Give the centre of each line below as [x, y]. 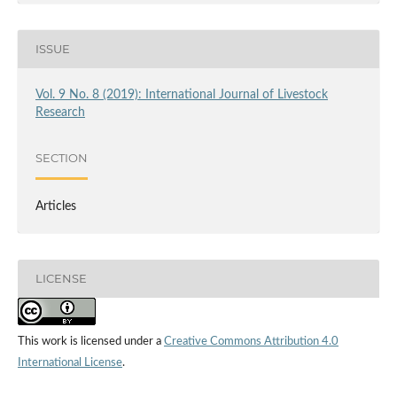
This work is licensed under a [90, 341]
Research [60, 112]
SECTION [61, 158]
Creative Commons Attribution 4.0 [251, 341]
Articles [55, 206]
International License [70, 362]
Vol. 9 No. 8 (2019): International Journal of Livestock [181, 94]
